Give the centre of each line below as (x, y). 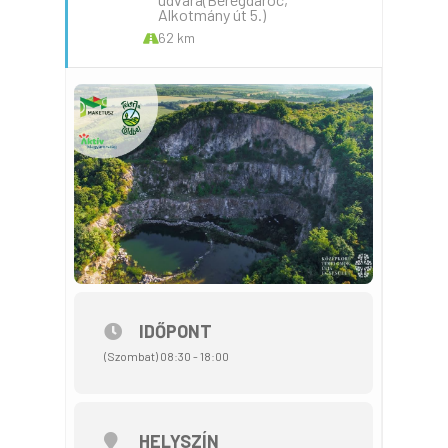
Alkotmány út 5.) (211, 14)
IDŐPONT (175, 330)
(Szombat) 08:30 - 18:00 (166, 355)
